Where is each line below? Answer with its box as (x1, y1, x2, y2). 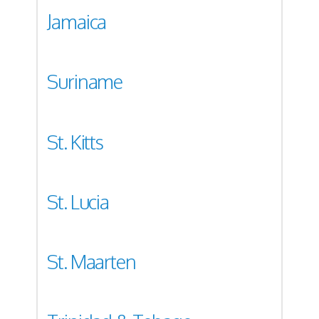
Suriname (47, 69, 123, 94)
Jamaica (47, 9, 107, 34)
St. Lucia (47, 189, 110, 214)
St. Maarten (47, 249, 136, 274)
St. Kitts (47, 129, 104, 154)
